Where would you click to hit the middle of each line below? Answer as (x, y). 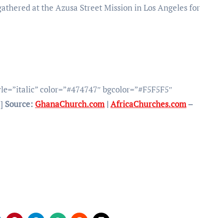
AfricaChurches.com (148, 104)
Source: (20, 104)
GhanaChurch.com (70, 104)
